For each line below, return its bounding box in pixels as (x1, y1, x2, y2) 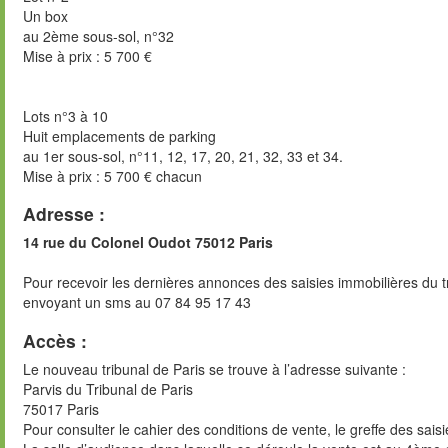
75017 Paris (23, 398, 99, 419)
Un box (23, 5, 68, 26)
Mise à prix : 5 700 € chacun (23, 165, 202, 186)
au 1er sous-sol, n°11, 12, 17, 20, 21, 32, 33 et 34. (23, 145, 343, 166)
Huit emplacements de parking (23, 125, 216, 146)
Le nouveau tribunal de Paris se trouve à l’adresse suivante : (23, 358, 406, 379)
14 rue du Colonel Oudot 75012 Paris (23, 232, 273, 253)
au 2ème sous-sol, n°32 (23, 25, 174, 46)
